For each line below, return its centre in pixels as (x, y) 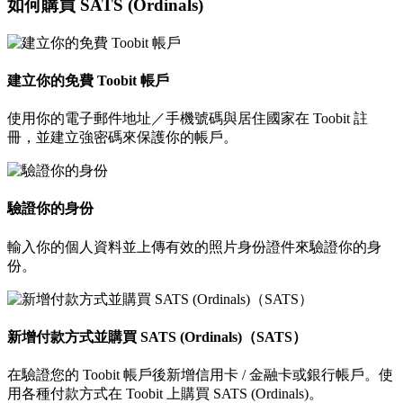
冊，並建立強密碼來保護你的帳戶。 (122, 138)
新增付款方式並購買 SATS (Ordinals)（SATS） (157, 336)
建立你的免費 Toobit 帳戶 (88, 80)
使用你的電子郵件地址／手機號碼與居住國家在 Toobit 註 (188, 119)
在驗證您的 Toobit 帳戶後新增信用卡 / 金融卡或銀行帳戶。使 (200, 375)
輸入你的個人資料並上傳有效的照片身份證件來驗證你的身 (194, 246)
